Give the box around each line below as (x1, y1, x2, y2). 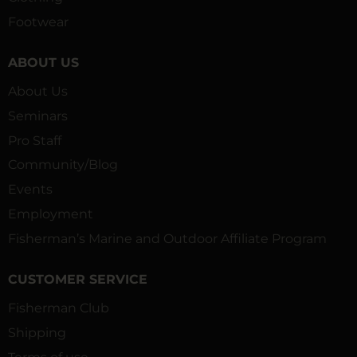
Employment (8, 206, 93, 222)
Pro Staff (8, 132, 61, 148)
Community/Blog (8, 157, 118, 173)
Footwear (8, 14, 69, 29)
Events (8, 182, 53, 198)
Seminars (8, 108, 68, 124)
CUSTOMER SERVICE (8, 271, 147, 287)
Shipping (8, 324, 66, 340)
